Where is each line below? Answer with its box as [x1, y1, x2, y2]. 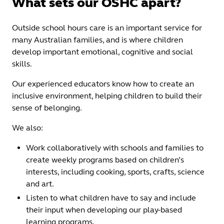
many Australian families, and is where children [12, 34, 183, 44]
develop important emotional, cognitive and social [12, 46, 193, 56]
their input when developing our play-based [26, 204, 182, 214]
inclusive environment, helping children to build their [12, 90, 202, 100]
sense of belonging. [12, 102, 82, 112]
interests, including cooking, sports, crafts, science [26, 166, 204, 176]
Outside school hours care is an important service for [12, 22, 202, 32]
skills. [12, 58, 32, 68]
